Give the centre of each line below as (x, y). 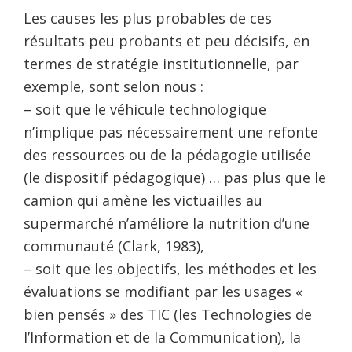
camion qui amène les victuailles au (143, 201)
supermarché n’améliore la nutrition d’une (167, 224)
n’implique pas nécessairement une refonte (171, 132)
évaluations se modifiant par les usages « (163, 292)
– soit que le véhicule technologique (145, 110)
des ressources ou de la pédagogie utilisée (167, 155)
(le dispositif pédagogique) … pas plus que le (175, 178)
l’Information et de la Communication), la (162, 337)
